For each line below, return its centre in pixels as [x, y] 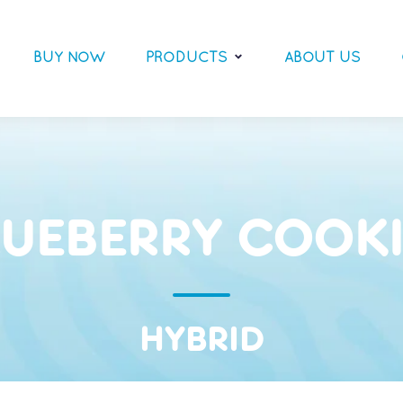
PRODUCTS [187, 58]
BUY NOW [69, 58]
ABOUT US [322, 58]
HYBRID [201, 339]
